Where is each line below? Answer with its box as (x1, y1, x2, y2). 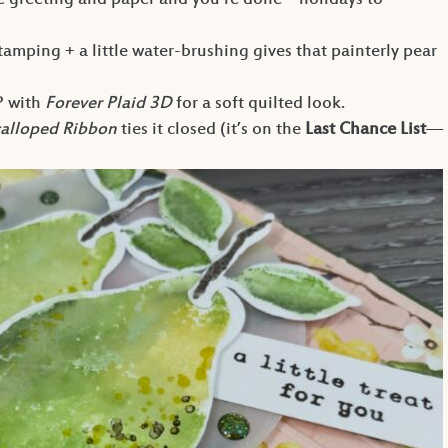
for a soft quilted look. (171, 94, 345, 115)
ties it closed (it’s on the (116, 120, 305, 141)
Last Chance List (304, 120, 426, 141)
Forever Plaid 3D (44, 94, 172, 115)
